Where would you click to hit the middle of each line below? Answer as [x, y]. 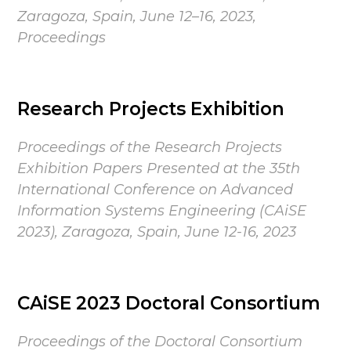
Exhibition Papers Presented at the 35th [159, 168]
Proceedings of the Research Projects [150, 147]
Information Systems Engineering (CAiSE [162, 211]
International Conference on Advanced [156, 190]
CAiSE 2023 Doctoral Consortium [169, 303]
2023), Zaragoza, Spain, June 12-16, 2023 [157, 232]
